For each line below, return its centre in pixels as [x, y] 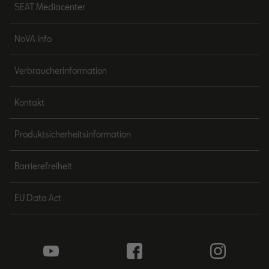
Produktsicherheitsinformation [73, 134]
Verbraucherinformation [61, 71]
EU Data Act [38, 198]
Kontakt [29, 102]
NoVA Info [33, 39]
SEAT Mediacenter [50, 7]
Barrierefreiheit [43, 166]
